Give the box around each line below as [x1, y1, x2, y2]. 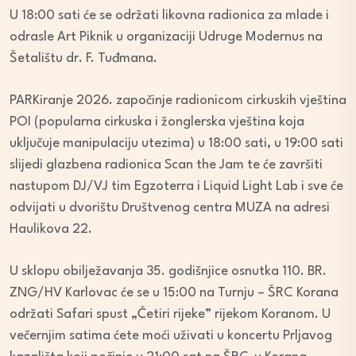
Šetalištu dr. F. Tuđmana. [10, 51, 157, 65]
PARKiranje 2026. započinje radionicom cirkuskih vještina [10, 93, 346, 107]
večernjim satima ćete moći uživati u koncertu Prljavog [10, 328, 332, 342]
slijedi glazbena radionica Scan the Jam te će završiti [10, 157, 323, 172]
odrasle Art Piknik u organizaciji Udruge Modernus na [10, 29, 323, 44]
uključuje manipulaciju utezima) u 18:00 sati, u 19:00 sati [10, 136, 343, 150]
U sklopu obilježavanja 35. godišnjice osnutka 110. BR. [10, 264, 327, 278]
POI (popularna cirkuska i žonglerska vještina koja [10, 114, 304, 129]
